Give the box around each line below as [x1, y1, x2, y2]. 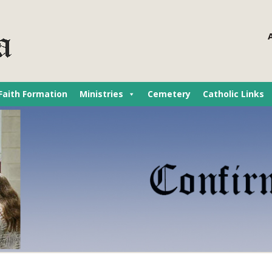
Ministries [80, 88, 123, 100]
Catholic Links [203, 88, 264, 100]
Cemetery [148, 88, 191, 100]
